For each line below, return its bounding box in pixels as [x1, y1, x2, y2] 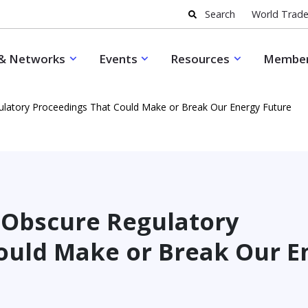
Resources [170, 51, 230, 67]
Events [98, 51, 137, 67]
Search [205, 8, 235, 21]
